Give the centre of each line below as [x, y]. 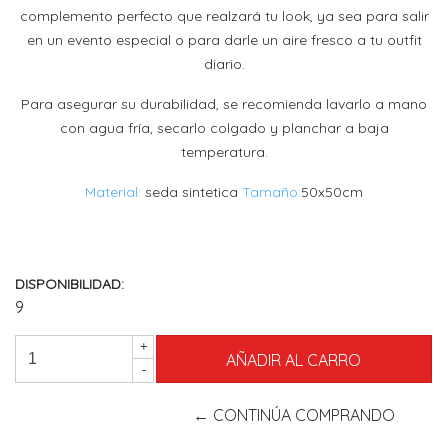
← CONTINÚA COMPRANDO [293, 414]
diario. [224, 63]
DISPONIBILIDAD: [69, 283]
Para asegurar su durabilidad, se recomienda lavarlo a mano [224, 103]
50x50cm [332, 191]
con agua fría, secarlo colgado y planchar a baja [224, 127]
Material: [113, 191]
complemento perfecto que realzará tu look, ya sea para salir [224, 15]
